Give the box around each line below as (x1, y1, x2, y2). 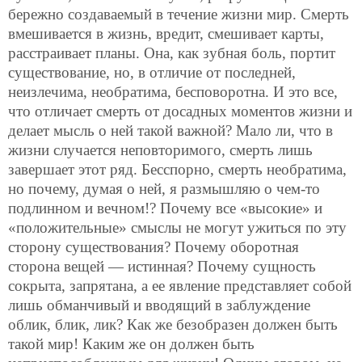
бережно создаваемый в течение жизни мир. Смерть (8, 6, 349, 23)
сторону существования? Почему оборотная (8, 238, 299, 256)
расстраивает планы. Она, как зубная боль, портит (8, 44, 335, 62)
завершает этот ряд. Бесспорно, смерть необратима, (8, 161, 347, 179)
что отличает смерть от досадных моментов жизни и (8, 103, 352, 120)
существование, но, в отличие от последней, (8, 64, 296, 82)
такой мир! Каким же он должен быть (8, 335, 255, 353)
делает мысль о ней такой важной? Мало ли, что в (8, 122, 333, 140)
